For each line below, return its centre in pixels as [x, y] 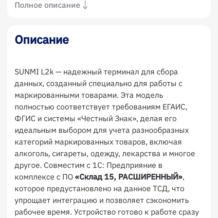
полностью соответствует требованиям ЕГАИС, [101, 107]
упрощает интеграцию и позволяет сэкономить [102, 200]
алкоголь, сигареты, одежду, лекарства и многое [105, 153]
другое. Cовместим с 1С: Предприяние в [89, 165]
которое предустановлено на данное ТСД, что [100, 188]
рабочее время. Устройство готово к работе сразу [107, 212]
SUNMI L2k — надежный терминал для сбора [96, 72]
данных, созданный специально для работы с [99, 83]
